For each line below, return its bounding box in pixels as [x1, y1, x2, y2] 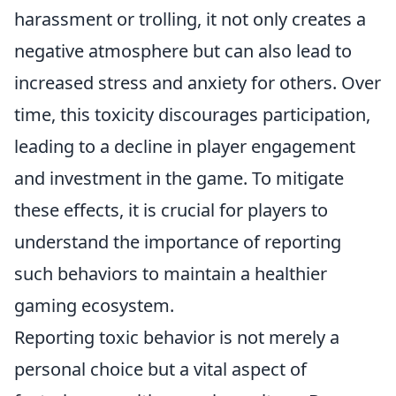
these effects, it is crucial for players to [14, 198, 328, 222]
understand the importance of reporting [14, 230, 341, 254]
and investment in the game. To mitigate [14, 166, 344, 190]
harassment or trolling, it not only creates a [14, 7, 366, 31]
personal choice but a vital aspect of [14, 357, 307, 381]
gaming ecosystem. [14, 293, 174, 317]
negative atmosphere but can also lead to [14, 39, 352, 63]
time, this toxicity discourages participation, [14, 103, 370, 126]
